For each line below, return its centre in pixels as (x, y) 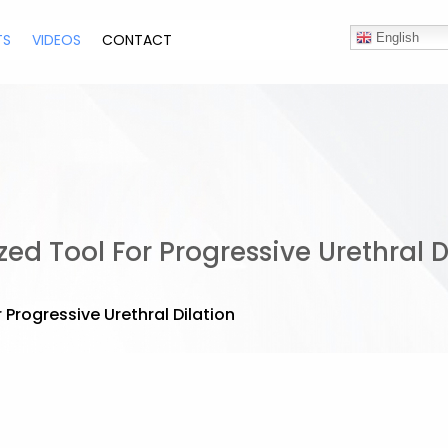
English (395, 37)
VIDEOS (57, 40)
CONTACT (137, 40)
